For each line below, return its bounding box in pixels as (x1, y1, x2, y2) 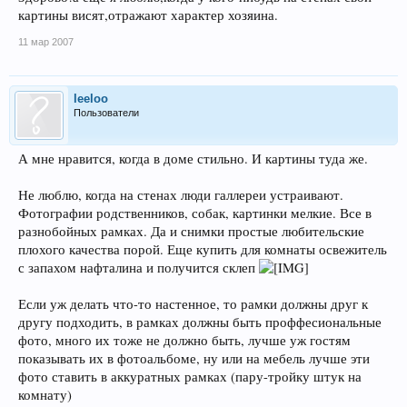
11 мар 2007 (18, 36, 74, 47)
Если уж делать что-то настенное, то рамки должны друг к (18, 295, 368, 313)
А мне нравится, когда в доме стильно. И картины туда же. (18, 150, 368, 167)
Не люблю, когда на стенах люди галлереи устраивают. (18, 186, 343, 203)
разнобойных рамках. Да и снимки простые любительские (18, 223, 364, 240)
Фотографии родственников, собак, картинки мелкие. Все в (18, 204, 372, 222)
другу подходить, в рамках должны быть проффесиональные (18, 313, 382, 331)
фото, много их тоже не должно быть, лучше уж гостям (18, 332, 351, 349)
